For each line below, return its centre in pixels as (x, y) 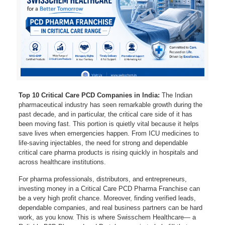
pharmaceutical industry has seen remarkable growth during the (110, 104)
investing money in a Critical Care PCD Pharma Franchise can (109, 188)
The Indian (176, 95)
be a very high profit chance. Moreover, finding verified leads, (107, 198)
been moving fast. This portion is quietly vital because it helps (108, 124)
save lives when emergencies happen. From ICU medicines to (108, 133)
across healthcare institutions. (62, 162)
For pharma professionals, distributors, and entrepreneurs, (102, 179)
